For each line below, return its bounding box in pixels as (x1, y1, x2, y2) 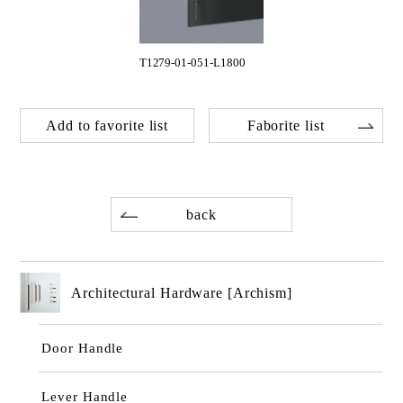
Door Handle (41, 340, 124, 356)
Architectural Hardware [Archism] (71, 284, 292, 300)
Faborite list (246, 117, 325, 133)
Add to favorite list (46, 117, 169, 133)
